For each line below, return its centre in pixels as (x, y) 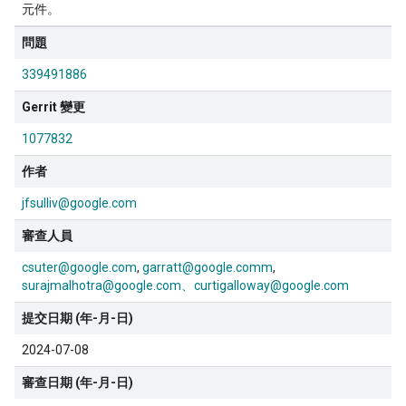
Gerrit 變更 (53, 107)
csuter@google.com (79, 268)
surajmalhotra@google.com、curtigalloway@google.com (185, 286)
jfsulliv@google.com (79, 203)
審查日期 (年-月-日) (77, 383)
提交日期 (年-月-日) (77, 319)
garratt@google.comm (208, 268)
